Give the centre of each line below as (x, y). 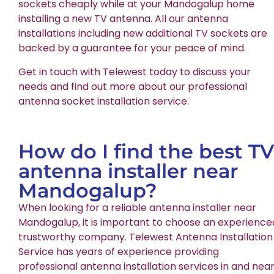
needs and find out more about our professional (133, 86)
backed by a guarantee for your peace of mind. (132, 48)
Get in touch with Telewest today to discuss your (135, 72)
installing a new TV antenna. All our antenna (123, 19)
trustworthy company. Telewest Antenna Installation (146, 237)
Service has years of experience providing (119, 252)
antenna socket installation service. (104, 101)
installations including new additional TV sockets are (143, 34)
